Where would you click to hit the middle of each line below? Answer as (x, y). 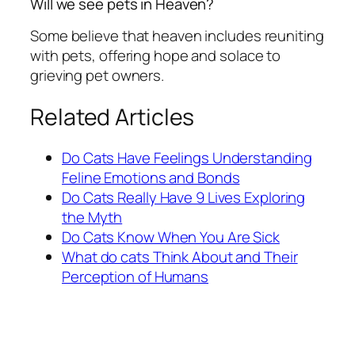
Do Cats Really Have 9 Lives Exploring (184, 198)
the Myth (92, 218)
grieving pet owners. (97, 76)
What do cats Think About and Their (180, 257)
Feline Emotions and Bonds (151, 178)
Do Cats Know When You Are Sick (171, 237)
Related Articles (113, 116)
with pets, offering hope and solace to (156, 56)
